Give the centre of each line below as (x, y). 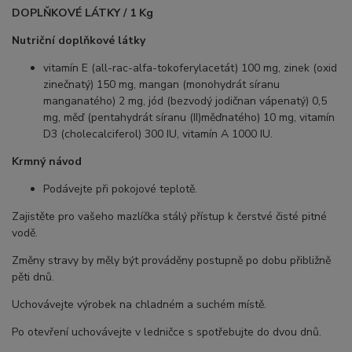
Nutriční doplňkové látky (79, 41)
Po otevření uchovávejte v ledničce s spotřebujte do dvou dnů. (167, 332)
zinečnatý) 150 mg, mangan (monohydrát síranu (161, 85)
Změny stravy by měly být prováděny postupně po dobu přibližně (171, 261)
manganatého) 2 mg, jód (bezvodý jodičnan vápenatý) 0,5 (185, 101)
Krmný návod (47, 162)
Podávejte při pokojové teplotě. (120, 189)
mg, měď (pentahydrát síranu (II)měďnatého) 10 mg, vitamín (189, 118)
